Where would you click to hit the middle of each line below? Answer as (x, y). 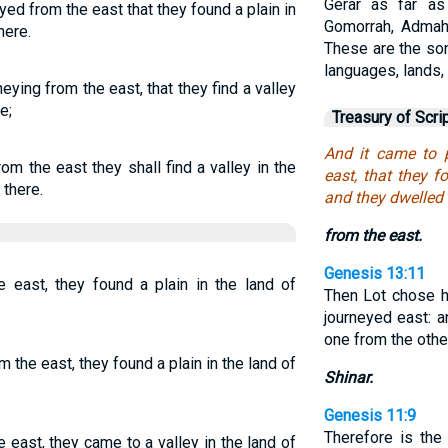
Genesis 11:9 (369, 415)
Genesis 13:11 (374, 273)
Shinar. (348, 377)
